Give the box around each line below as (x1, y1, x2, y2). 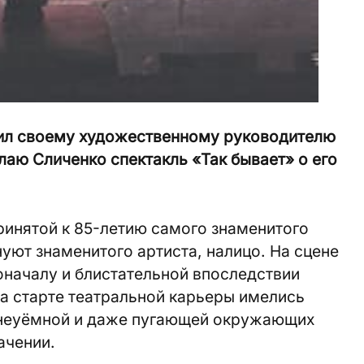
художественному (79, 127, 219, 147)
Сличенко (32, 149, 106, 170)
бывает (231, 149, 285, 170)
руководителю (223, 127, 336, 147)
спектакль (110, 149, 188, 170)
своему (17, 127, 75, 147)
